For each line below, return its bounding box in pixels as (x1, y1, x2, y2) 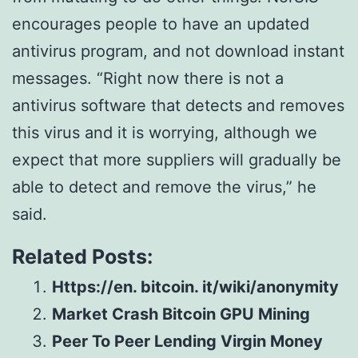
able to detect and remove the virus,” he (12, 177, 316, 197)
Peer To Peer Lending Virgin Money (52, 332, 323, 351)
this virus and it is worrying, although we (12, 123, 317, 142)
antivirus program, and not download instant (12, 42, 344, 61)
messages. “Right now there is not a (12, 69, 284, 88)
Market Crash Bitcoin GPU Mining (52, 304, 310, 324)
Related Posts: (12, 245, 153, 268)
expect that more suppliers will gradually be (12, 150, 341, 169)
